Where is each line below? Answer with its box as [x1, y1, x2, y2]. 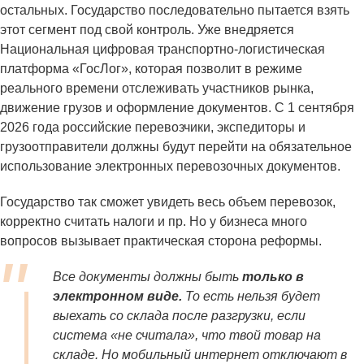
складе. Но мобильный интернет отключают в [53, 348, 347, 362]
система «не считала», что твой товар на [53, 328, 321, 343]
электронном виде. [53, 289, 182, 304]
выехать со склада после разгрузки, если [53, 309, 305, 323]
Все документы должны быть [53, 270, 242, 284]
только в [242, 270, 304, 284]
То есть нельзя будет [182, 289, 320, 304]
